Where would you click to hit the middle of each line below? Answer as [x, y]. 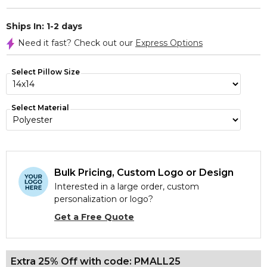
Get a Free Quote [94, 217]
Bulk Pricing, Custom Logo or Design [144, 173]
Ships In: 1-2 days [44, 26]
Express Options [169, 43]
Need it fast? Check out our [77, 43]
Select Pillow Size [46, 72]
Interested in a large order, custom [127, 187]
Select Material [40, 108]
